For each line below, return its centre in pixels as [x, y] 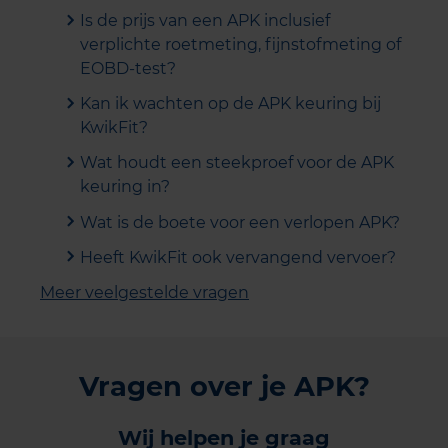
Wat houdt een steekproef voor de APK [237, 163]
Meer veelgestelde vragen [144, 292]
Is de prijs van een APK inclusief [205, 20]
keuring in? [125, 187]
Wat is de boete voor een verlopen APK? [240, 222]
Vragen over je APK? [224, 386]
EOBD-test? [128, 68]
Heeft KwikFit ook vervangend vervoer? [238, 257]
